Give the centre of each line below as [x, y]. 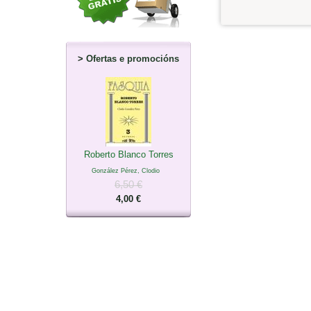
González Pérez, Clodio [126, 170]
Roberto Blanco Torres [128, 154]
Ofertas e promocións [133, 58]
